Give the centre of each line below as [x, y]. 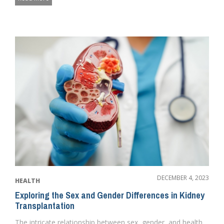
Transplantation [45, 205]
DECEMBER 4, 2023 [183, 177]
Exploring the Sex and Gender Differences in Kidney [110, 195]
